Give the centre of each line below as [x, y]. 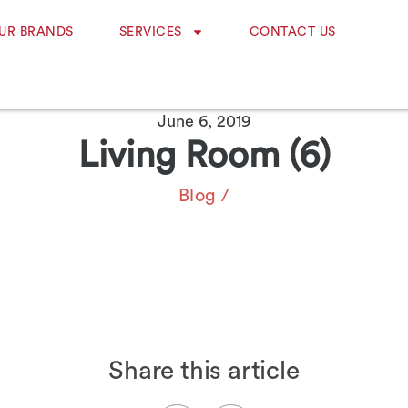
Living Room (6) [204, 156]
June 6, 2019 [204, 121]
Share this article [204, 371]
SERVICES [150, 32]
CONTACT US [292, 32]
